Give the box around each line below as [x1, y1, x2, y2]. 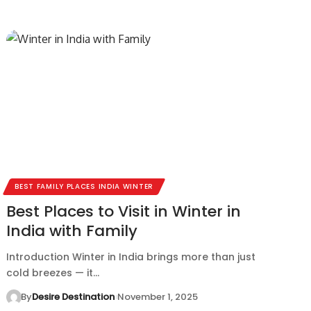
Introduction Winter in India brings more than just [6, 249, 256, 264]
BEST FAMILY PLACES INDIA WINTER [15, 180, 153, 192]
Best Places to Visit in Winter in [6, 200, 242, 222]
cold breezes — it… [6, 265, 100, 280]
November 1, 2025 [117, 289, 199, 303]
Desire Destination [31, 289, 115, 303]
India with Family [6, 219, 138, 242]
